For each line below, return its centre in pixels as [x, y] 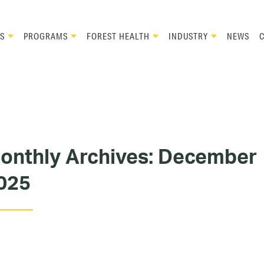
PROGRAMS [46, 36]
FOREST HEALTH [118, 36]
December [207, 156]
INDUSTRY [188, 36]
